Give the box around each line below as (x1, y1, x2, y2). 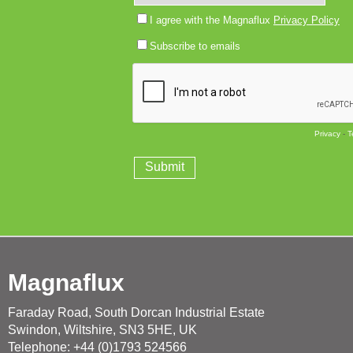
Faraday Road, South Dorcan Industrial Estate (8, 306, 265, 319)
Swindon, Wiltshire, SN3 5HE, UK (8, 323, 197, 336)
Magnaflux (8, 269, 124, 295)
